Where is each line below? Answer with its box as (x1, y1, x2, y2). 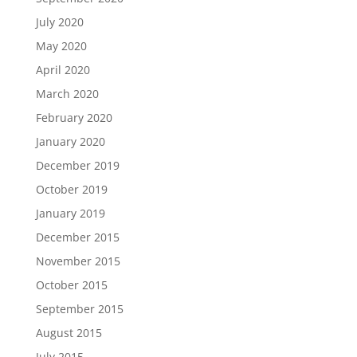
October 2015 (35, 277, 108, 292)
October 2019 (35, 182, 108, 197)
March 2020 (35, 86, 99, 101)
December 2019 (35, 158, 120, 173)
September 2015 (35, 301, 124, 316)
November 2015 (35, 253, 120, 269)
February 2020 (35, 110, 112, 125)
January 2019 (35, 206, 105, 221)
